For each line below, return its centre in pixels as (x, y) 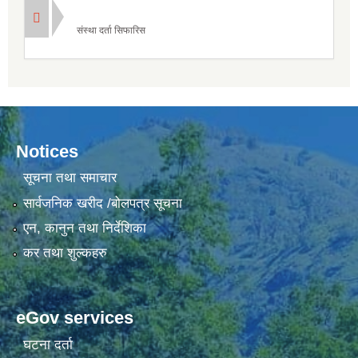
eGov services (75, 318)
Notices (47, 151)
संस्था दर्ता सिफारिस (111, 30)
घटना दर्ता (48, 344)
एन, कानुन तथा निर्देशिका (84, 228)
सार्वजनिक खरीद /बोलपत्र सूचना (102, 203)
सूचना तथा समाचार (70, 178)
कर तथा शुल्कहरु (65, 253)
